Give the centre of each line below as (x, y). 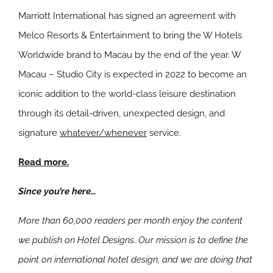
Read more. (44, 162)
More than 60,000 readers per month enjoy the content (130, 221)
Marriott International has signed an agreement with (127, 16)
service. (164, 133)
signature (39, 133)
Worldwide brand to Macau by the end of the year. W (129, 55)
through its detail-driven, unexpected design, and (122, 114)
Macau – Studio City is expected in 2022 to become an (133, 75)
